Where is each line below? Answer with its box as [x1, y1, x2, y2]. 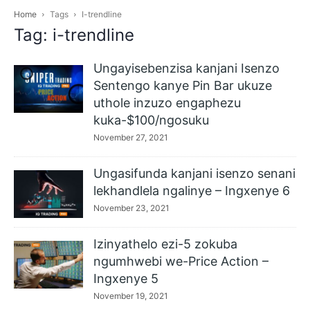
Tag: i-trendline [14, 25, 134, 45]
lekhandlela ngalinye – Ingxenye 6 [93, 183, 290, 198]
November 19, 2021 [93, 291, 168, 301]
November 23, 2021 [93, 203, 170, 213]
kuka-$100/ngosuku [93, 113, 209, 127]
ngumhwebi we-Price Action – [93, 254, 268, 268]
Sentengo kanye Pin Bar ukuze [93, 78, 272, 93]
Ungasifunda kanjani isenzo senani [93, 166, 295, 181]
